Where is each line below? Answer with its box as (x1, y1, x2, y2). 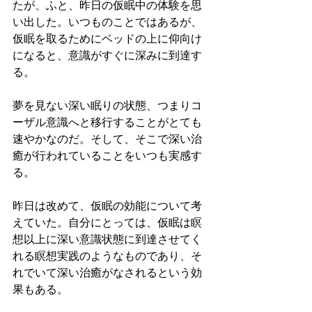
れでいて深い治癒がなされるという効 (13, 267, 202, 279)
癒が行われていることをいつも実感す (13, 150, 202, 162)
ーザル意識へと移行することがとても (13, 116, 202, 129)
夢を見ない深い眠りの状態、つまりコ (13, 100, 202, 112)
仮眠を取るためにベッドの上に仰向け (13, 33, 202, 45)
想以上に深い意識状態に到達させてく (13, 233, 202, 246)
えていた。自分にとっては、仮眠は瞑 (13, 217, 202, 229)
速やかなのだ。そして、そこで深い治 (13, 133, 202, 146)
